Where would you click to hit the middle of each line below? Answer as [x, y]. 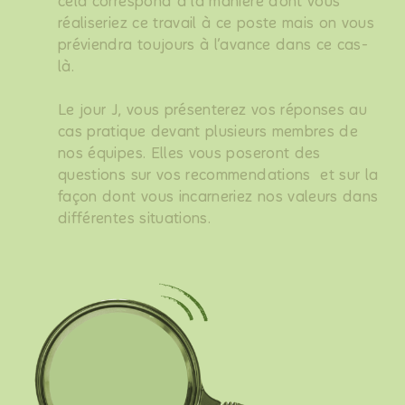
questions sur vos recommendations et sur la [218, 175]
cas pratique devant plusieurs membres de [208, 132]
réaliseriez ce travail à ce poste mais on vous [217, 23]
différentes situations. [135, 218]
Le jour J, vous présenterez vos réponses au [213, 110]
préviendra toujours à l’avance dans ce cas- [213, 45]
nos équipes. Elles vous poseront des [189, 153]
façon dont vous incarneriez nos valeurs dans [218, 197]
